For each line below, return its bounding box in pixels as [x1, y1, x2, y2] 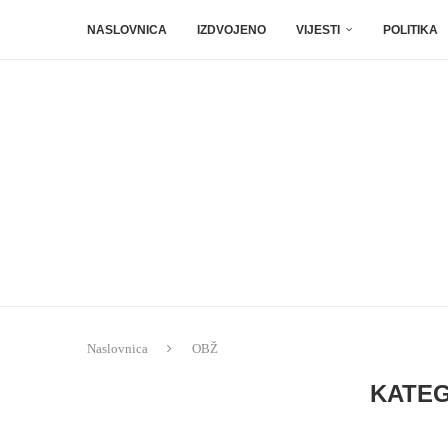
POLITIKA [383, 23, 438, 37]
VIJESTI [296, 23, 340, 37]
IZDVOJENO [197, 23, 266, 37]
